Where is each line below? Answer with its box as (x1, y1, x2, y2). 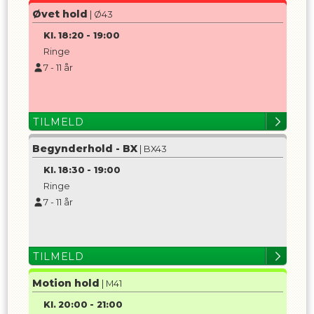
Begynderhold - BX (32, 142, 137, 155)
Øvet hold (32, 8, 88, 20)
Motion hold (32, 277, 100, 289)
